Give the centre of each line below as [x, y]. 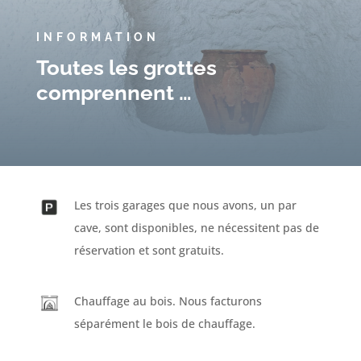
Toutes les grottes [126, 67]
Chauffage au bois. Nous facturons [168, 301]
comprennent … [114, 92]
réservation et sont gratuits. [149, 250]
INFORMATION [98, 37]
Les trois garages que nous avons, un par [185, 205]
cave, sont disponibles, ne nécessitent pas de [196, 227]
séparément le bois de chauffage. [164, 323]
